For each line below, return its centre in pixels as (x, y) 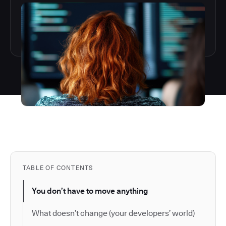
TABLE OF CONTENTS (58, 167)
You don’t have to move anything (90, 191)
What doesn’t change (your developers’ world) (113, 213)
